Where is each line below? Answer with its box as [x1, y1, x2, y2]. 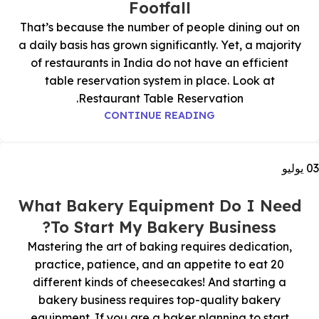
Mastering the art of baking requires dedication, [27, 239, 292, 253]
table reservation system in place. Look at [44, 73, 275, 88]
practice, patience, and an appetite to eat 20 [35, 257, 284, 271]
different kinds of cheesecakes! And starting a [33, 275, 286, 289]
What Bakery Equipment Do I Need [18, 196, 301, 216]
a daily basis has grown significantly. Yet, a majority [18, 38, 301, 52]
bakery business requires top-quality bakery [38, 293, 281, 307]
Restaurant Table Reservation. [78, 91, 244, 105]
